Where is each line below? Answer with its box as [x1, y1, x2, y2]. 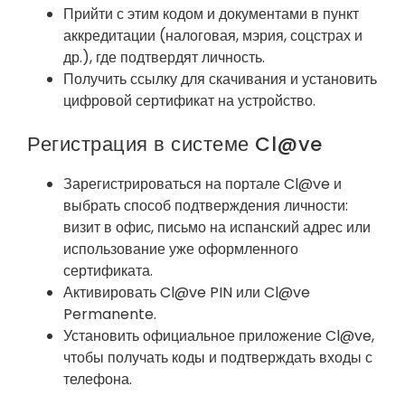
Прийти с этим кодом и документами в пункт [63, 3, 359, 24]
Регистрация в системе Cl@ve [27, 129, 323, 158]
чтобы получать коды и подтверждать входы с [63, 346, 372, 368]
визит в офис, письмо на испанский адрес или [63, 216, 371, 238]
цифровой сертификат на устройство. [63, 89, 316, 111]
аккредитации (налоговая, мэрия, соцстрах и [63, 24, 363, 46]
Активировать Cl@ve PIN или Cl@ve [63, 281, 310, 303]
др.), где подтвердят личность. [63, 46, 265, 68]
